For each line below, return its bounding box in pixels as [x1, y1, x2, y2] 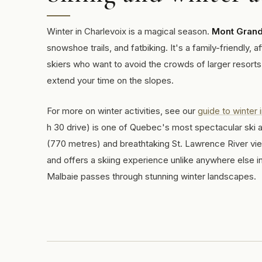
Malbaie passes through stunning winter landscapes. [47, 171, 256, 182]
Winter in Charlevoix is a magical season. [47, 26, 212, 37]
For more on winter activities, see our [47, 105, 198, 116]
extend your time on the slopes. [47, 75, 174, 86]
